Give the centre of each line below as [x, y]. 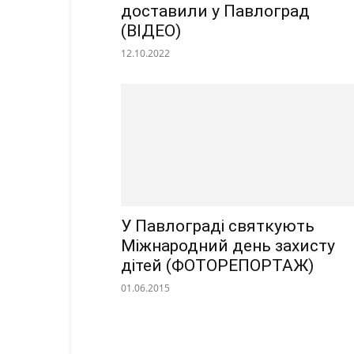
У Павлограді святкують [218, 226]
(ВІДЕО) [151, 31]
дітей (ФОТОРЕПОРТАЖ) [217, 266]
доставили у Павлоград [215, 11]
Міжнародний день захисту [228, 246]
